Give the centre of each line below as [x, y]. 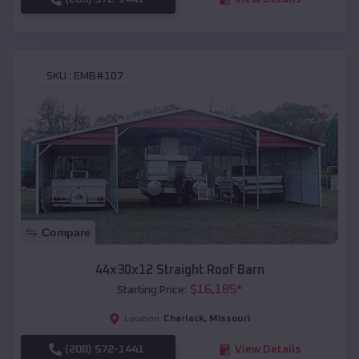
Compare [66, 233]
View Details [267, 350]
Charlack [184, 319]
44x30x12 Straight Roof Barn [179, 270]
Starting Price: [151, 290]
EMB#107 [99, 77]
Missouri [230, 319]
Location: [143, 319]
